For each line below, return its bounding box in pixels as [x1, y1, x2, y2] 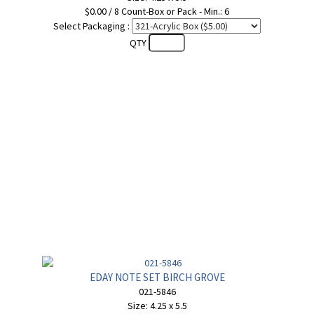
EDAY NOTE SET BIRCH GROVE [89, 271, 225, 284]
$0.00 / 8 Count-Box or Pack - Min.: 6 [85, 5, 229, 18]
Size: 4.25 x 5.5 [127, 299, 187, 312]
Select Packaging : [53, 20, 130, 32]
